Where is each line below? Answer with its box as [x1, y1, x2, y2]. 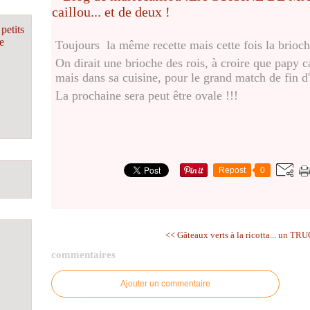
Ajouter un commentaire [120, 278, 210, 289]
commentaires [51, 249, 116, 261]
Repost [219, 165, 246, 175]
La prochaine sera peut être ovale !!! [55, 88, 238, 102]
